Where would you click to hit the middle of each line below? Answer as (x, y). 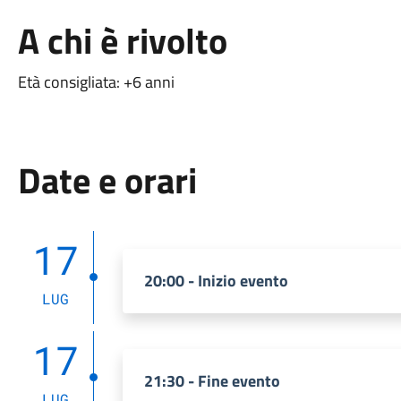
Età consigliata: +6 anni (96, 82)
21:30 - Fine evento (212, 381)
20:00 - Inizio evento (216, 281)
